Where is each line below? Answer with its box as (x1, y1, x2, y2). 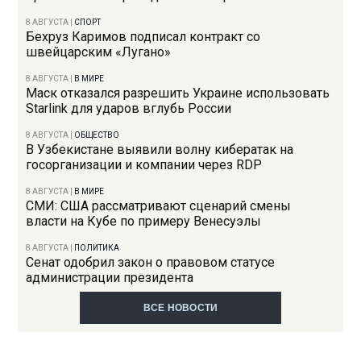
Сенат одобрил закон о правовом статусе (26, 255, 276, 271)
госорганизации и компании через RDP (26, 157, 263, 173)
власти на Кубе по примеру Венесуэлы (26, 214, 262, 230)
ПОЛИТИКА (74, 243, 120, 253)
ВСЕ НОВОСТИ (143, 302, 218, 314)
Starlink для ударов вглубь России (26, 101, 232, 117)
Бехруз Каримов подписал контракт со (26, 29, 261, 45)
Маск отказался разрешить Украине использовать (26, 85, 330, 102)
